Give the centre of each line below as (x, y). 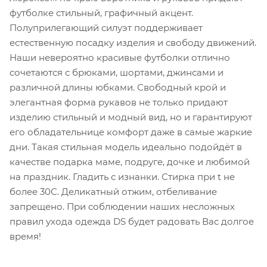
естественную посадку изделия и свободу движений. (133, 42)
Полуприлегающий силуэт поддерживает (106, 27)
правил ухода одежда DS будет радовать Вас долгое (132, 221)
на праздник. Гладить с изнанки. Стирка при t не (122, 176)
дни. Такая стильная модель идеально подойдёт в (126, 147)
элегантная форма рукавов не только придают (119, 102)
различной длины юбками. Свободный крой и (118, 87)
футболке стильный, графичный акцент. (101, 13)
